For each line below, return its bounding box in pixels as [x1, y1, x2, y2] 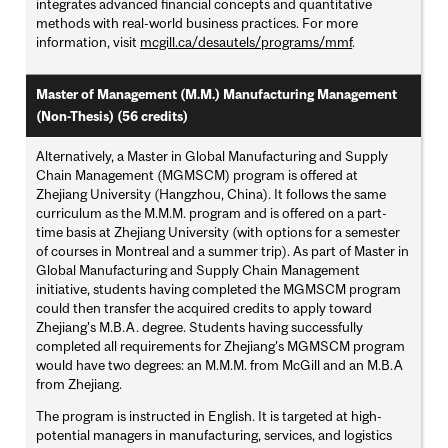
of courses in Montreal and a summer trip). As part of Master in [36, 243, 410, 260]
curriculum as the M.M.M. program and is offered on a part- [36, 205, 388, 222]
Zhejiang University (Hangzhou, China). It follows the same [36, 186, 387, 203]
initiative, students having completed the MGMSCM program [36, 281, 402, 298]
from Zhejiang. [36, 376, 123, 393]
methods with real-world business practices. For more [36, 15, 359, 32]
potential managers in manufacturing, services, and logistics [36, 427, 393, 444]
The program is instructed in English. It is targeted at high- [36, 408, 383, 425]
